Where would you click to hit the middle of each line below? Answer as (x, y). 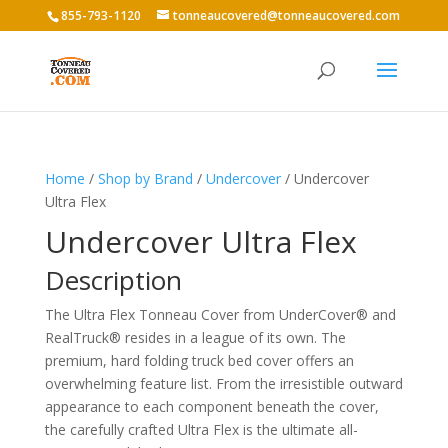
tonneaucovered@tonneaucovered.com (287, 15)
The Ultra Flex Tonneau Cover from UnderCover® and (220, 314)
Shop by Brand (145, 178)
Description (113, 280)
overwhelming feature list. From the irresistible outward (223, 383)
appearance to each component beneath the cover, (211, 406)
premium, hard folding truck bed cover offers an (199, 360)
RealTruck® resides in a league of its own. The (195, 337)
